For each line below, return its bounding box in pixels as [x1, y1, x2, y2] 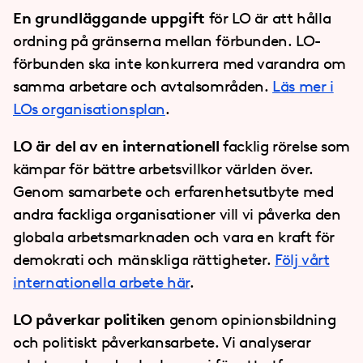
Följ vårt [274, 250, 330, 269]
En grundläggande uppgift [13, 9, 205, 28]
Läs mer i [272, 77, 334, 96]
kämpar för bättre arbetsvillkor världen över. [13, 160, 314, 178]
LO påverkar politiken [13, 310, 166, 329]
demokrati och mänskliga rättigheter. [13, 250, 275, 269]
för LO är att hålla [204, 9, 331, 28]
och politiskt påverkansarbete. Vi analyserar [13, 333, 311, 352]
